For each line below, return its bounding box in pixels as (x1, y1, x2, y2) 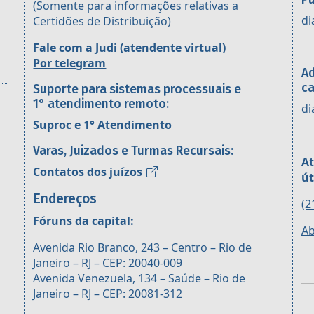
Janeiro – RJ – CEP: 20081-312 (33, 286, 183, 302)
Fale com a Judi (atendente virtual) (33, 40, 226, 56)
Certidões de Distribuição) (33, 13, 172, 29)
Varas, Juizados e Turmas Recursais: (33, 144, 234, 159)
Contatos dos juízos (33, 164, 143, 180)
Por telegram (33, 55, 107, 71)
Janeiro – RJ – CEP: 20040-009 (33, 255, 183, 271)
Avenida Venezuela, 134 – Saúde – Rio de (33, 271, 246, 287)
